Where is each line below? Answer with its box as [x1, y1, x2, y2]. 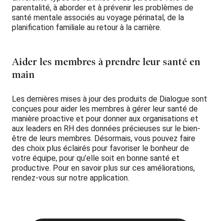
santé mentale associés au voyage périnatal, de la [12, 12, 184, 22]
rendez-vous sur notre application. [12, 173, 129, 183]
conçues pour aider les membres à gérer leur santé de [12, 104, 198, 113]
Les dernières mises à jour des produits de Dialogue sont [12, 94, 207, 104]
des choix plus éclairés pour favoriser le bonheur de [12, 143, 189, 153]
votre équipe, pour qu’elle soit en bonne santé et [12, 153, 180, 163]
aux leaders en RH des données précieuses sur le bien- [12, 123, 200, 133]
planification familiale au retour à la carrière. [12, 22, 161, 32]
